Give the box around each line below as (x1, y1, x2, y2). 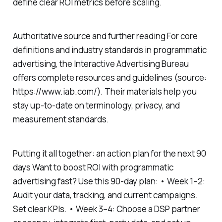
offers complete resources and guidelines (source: (12, 72, 207, 84)
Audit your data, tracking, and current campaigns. (12, 189, 198, 201)
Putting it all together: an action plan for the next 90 (12, 148, 206, 160)
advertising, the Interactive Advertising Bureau (12, 58, 189, 70)
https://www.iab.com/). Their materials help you (12, 86, 197, 98)
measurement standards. (12, 113, 109, 125)
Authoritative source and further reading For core (12, 30, 198, 42)
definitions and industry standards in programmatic (12, 44, 207, 56)
